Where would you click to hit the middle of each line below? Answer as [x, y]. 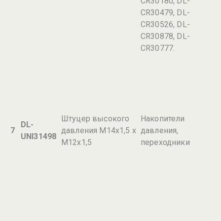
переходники [165, 142]
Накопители [163, 119]
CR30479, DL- [165, 13]
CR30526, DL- [165, 24]
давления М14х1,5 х [99, 130]
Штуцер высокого [95, 119]
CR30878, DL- [165, 36]
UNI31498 [39, 136]
